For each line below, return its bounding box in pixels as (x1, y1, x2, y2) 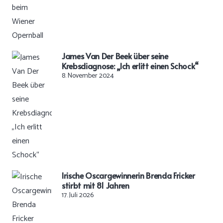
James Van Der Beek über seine (62, 50, 168, 61)
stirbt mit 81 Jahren (62, 179, 129, 191)
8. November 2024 (62, 70, 114, 82)
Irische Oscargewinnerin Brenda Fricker (62, 169, 195, 181)
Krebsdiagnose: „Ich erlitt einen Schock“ (62, 60, 199, 71)
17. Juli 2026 (62, 189, 94, 201)
